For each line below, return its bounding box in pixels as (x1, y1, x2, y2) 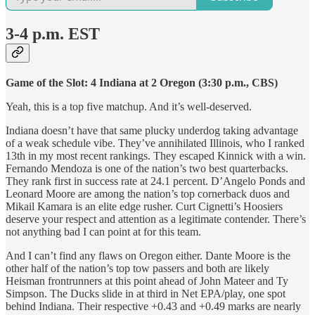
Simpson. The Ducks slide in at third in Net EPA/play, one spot (6, 287, 285, 300)
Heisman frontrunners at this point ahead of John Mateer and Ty (6, 274, 288, 287)
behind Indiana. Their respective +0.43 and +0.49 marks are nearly (6, 300, 301, 312)
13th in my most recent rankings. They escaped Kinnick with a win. (6, 149, 306, 162)
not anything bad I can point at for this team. (6, 225, 201, 238)
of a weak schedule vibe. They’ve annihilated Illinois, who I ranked (6, 136, 304, 149)
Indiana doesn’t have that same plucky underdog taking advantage (6, 124, 298, 136)
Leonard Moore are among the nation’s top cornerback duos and (6, 187, 290, 200)
